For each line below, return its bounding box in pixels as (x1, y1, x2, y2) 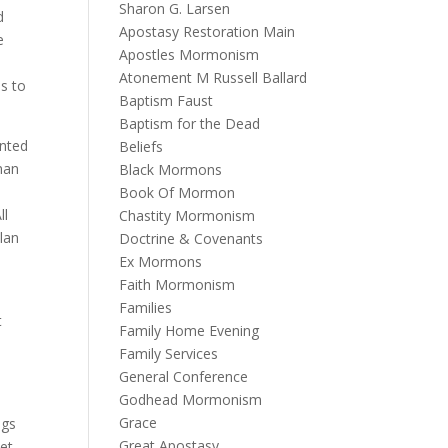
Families (119, 298, 173, 317)
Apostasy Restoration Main (119, 22, 296, 41)
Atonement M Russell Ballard (119, 68, 308, 87)
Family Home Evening (119, 321, 260, 340)
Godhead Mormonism (119, 390, 263, 409)
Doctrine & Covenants (119, 229, 264, 248)
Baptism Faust (119, 91, 214, 110)
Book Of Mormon (119, 183, 236, 202)
